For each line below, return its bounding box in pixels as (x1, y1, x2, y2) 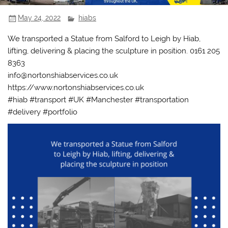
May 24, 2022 (18, 14, 61, 22)
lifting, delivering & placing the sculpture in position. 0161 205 (8, 46, 220, 55)
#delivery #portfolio (8, 107, 78, 117)
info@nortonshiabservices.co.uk (8, 71, 119, 80)
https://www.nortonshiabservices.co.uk (8, 83, 145, 92)
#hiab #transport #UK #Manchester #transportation (8, 95, 189, 104)
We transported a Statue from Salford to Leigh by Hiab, (8, 34, 201, 43)
